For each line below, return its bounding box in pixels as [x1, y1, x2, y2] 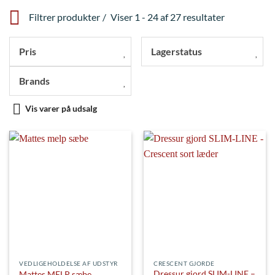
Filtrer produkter [29, 10, 100, 23]
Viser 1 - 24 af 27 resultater [109, 10, 225, 23]
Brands [19, 74, 50, 87]
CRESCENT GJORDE [153, 260, 215, 268]
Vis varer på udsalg [25, 103, 97, 114]
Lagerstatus [151, 45, 202, 57]
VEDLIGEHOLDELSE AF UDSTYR [19, 260, 118, 268]
